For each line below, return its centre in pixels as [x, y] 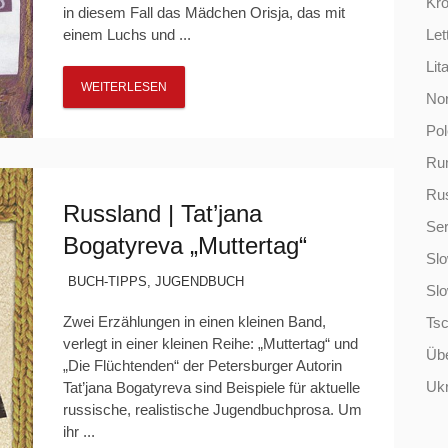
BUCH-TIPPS [107, 281]
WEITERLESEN [123, 87]
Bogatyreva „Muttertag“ [184, 245]
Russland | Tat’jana [162, 213]
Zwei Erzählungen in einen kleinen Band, [194, 321]
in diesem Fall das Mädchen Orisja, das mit [203, 12]
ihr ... [78, 431]
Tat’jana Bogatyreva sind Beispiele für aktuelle [211, 387]
